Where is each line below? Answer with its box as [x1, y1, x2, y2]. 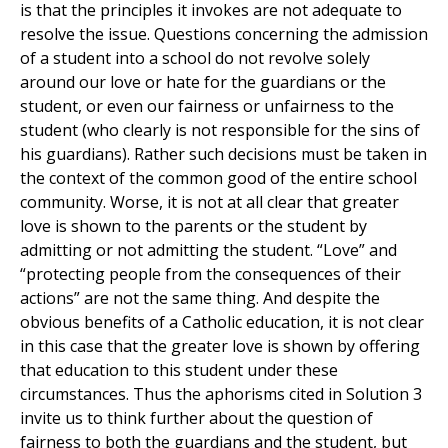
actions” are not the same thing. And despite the [20, 287, 380, 310]
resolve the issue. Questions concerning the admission [20, 23, 428, 46]
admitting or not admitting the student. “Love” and [20, 239, 397, 262]
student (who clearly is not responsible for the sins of [20, 119, 420, 142]
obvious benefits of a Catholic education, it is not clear [20, 311, 424, 334]
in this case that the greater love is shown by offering [20, 335, 420, 358]
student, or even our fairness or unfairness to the [20, 95, 394, 118]
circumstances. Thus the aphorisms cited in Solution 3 [20, 383, 422, 406]
